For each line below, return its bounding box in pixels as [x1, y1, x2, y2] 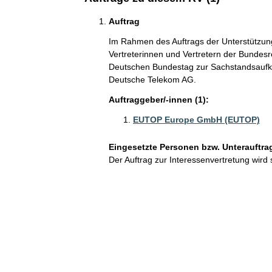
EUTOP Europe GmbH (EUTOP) [132, 115, 260, 124]
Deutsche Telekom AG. [108, 75, 196, 84]
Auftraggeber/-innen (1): [108, 95, 209, 104]
